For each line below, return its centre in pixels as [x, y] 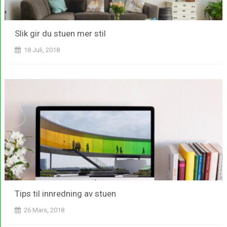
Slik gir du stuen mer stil [60, 34]
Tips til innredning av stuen [65, 194]
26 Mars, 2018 [44, 210]
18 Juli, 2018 [42, 50]
